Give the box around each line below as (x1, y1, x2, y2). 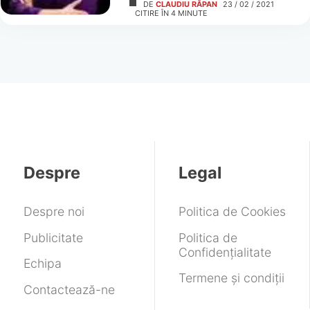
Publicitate (23, 230, 83, 245)
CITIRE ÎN (135, 8, 170, 19)
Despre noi (23, 203, 84, 219)
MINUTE (178, 8, 208, 19)
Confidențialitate (178, 244, 271, 259)
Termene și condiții (178, 271, 284, 286)
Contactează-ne (23, 282, 115, 298)
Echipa (23, 256, 62, 271)
